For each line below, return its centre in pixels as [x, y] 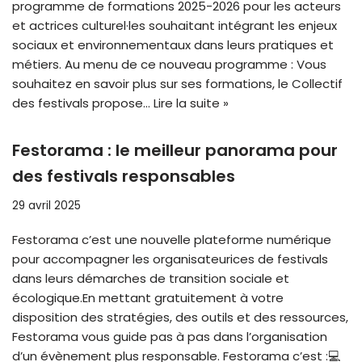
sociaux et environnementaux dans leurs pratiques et [173, 45]
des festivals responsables [124, 177]
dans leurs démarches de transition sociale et [151, 279]
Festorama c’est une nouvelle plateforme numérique [172, 240]
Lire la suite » [191, 103]
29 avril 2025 [46, 206]
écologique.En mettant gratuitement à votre [148, 298]
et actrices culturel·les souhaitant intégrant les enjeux [175, 26]
